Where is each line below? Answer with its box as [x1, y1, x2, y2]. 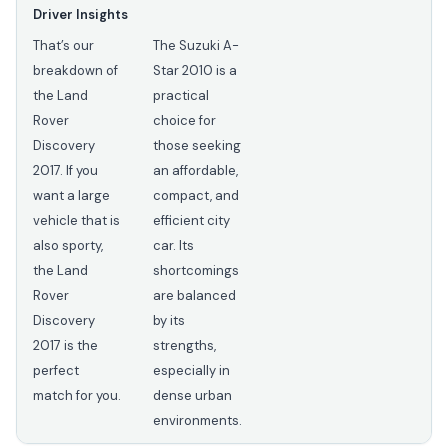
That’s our [33, 37, 94, 55]
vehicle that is [33, 212, 120, 230]
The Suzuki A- [153, 37, 239, 55]
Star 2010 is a [153, 62, 237, 80]
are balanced [153, 287, 236, 305]
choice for [153, 112, 216, 130]
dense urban [153, 387, 232, 405]
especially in [153, 362, 230, 380]
